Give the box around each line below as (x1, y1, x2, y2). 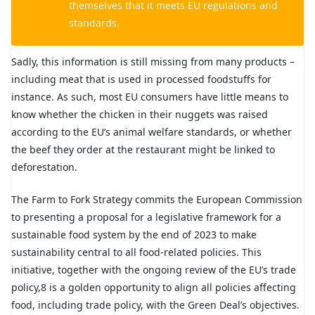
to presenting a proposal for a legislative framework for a (11, 210, 281, 224)
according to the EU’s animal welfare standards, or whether (11, 125, 292, 139)
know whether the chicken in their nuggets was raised (11, 108, 268, 122)
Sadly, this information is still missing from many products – (11, 55, 295, 69)
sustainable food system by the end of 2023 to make (11, 228, 257, 242)
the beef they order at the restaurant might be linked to (11, 143, 275, 157)
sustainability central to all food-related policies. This (11, 245, 262, 259)
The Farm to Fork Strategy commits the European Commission (11, 193, 302, 207)
